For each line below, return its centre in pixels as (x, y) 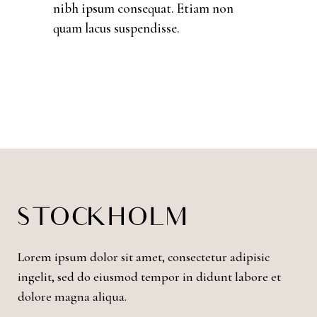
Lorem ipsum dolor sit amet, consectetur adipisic (144, 257)
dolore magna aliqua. (72, 297)
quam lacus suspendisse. (116, 28)
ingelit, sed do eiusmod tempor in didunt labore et (149, 277)
